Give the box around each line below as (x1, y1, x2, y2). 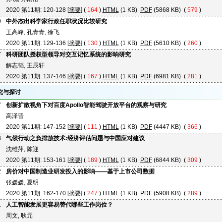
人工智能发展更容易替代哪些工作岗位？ (5, 201, 113, 208)
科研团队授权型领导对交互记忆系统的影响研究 (5, 51, 131, 58)
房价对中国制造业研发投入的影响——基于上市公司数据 (5, 168, 155, 175)
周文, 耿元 (5, 212, 33, 219)
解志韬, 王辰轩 (5, 62, 45, 69)
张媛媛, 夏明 (5, 179, 39, 186)
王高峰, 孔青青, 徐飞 (5, 29, 59, 36)
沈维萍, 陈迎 (5, 146, 39, 153)
